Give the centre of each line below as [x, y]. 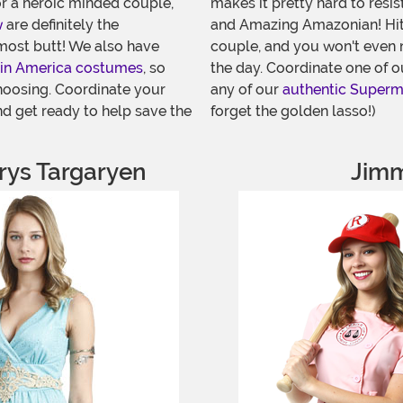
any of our [246, 90]
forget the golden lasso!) [293, 111]
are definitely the [61, 25]
